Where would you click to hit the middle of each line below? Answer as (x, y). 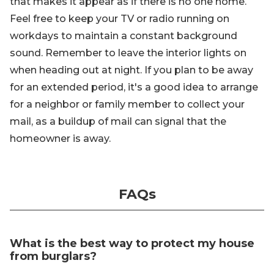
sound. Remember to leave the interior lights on (128, 53)
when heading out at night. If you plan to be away (131, 70)
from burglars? (53, 256)
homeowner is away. (60, 139)
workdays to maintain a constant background (124, 36)
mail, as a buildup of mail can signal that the (118, 121)
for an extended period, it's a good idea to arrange (134, 87)
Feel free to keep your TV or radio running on (120, 19)
